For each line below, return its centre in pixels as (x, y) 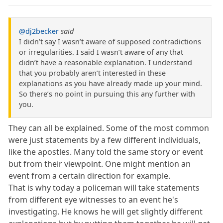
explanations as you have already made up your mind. (111, 84)
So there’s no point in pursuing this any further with (107, 94)
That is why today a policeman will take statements (104, 188)
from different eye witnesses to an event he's (94, 200)
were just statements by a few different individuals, (105, 140)
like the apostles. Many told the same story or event (106, 152)
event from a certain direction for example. (90, 176)
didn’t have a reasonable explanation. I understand (106, 63)
